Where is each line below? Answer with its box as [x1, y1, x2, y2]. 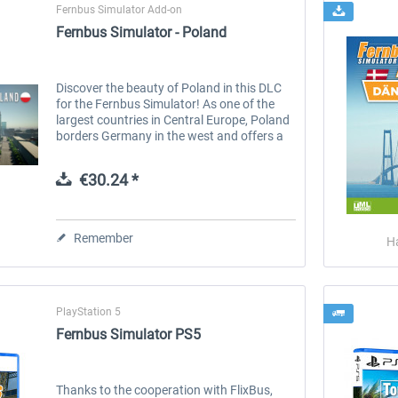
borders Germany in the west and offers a [56, 128, 284, 143]
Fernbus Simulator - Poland [56, 23, 227, 41]
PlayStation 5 [56, 305, 122, 318]
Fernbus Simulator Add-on [56, 3, 183, 16]
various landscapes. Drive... [56, 160, 208, 175]
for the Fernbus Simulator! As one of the [56, 96, 275, 111]
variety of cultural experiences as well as [56, 144, 276, 159]
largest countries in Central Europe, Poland [56, 112, 291, 127]
